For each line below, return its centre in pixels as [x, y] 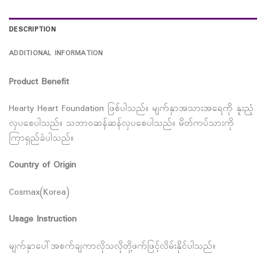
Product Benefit [39, 82]
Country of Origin [42, 166]
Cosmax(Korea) [39, 192]
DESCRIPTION [32, 30]
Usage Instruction [43, 220]
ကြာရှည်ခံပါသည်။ [41, 139]
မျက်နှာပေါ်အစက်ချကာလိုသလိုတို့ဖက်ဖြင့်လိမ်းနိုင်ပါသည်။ [112, 246]
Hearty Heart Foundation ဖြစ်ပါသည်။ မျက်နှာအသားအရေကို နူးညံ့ [131, 109]
